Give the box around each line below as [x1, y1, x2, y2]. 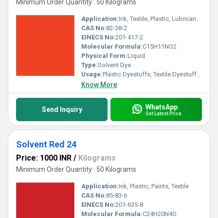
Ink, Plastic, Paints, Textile [119, 182, 189, 190]
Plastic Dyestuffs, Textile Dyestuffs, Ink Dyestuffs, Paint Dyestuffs [103, 71, 197, 78]
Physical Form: [81, 52, 127, 59]
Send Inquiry [41, 106, 82, 113]
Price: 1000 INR [16, 153, 72, 163]
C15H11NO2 [143, 43, 177, 50]
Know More [81, 81, 117, 89]
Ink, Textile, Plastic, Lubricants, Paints [119, 15, 196, 22]
